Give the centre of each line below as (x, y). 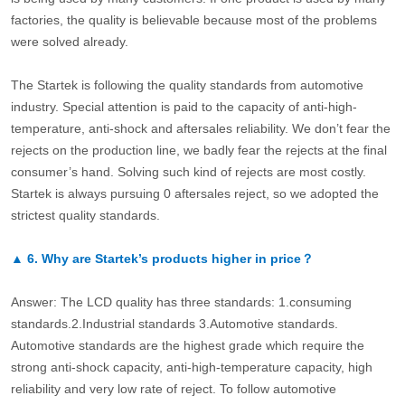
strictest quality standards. (90, 216)
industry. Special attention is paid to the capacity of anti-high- (184, 107)
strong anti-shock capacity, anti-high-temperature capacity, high (191, 367)
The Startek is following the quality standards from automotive (187, 85)
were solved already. (69, 42)
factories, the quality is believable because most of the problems (193, 20)
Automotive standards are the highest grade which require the (187, 346)
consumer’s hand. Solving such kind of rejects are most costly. (188, 172)
